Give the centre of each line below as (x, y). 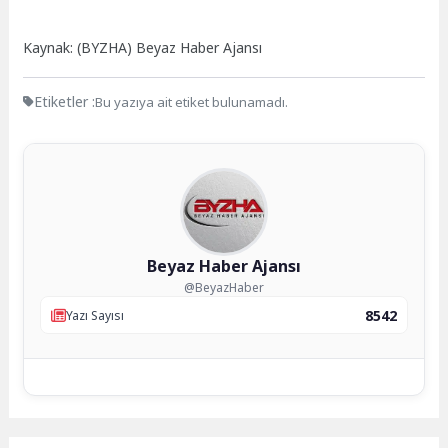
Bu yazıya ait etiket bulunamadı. (192, 101)
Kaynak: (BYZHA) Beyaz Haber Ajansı (143, 47)
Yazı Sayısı (95, 315)
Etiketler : (65, 102)
